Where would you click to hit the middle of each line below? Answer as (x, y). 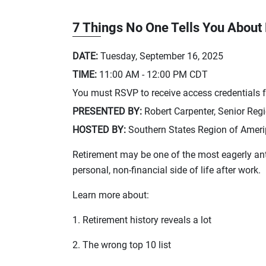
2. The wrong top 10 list (122, 245)
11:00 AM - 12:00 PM (143, 74)
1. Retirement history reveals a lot (142, 220)
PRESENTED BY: (107, 111)
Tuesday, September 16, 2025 (162, 56)
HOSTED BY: (99, 129)
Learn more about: (111, 195)
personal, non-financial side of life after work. (167, 170)
